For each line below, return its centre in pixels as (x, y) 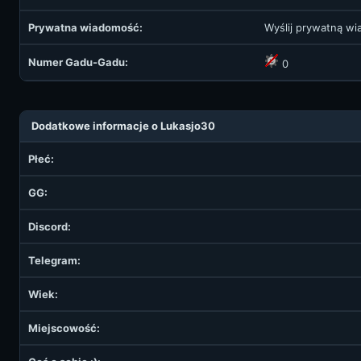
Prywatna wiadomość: (85, 27)
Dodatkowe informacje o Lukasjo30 (123, 126)
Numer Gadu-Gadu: (78, 62)
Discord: (50, 226)
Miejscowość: (64, 328)
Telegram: (54, 260)
